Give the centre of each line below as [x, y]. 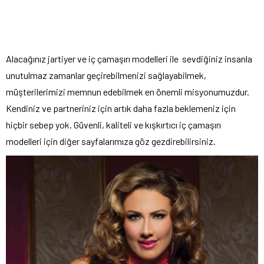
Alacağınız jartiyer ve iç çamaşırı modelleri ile [92, 59]
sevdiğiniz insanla [217, 59]
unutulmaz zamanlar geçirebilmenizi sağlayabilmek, [106, 75]
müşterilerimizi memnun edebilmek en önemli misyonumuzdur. [128, 92]
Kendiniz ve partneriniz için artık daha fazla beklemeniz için [121, 108]
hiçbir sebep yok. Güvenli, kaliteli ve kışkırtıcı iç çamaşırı [113, 125]
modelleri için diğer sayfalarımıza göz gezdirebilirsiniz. [111, 141]
